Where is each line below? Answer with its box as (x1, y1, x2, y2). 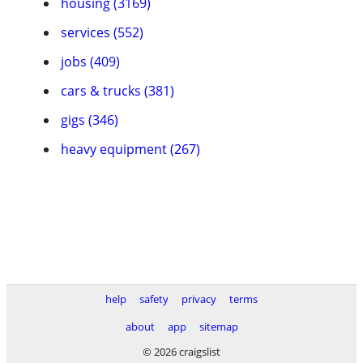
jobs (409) (61, 53, 120, 70)
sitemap (199, 319, 238, 334)
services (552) (61, 23, 143, 41)
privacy (181, 292, 216, 306)
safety (139, 292, 169, 306)
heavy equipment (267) (61, 140, 200, 158)
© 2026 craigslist (143, 344, 220, 359)
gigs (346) (61, 111, 118, 129)
